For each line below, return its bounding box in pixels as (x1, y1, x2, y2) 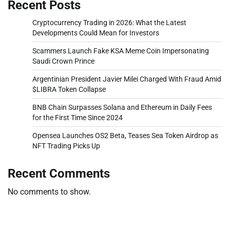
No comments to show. (8, 186, 91, 197)
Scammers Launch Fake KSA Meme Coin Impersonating (32, 46, 209, 55)
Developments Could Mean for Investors (32, 28, 159, 37)
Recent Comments (8, 166, 110, 181)
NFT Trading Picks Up (32, 141, 100, 150)
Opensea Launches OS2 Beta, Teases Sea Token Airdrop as (32, 131, 218, 140)
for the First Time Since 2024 (32, 113, 123, 122)
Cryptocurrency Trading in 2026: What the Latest (32, 18, 186, 27)
